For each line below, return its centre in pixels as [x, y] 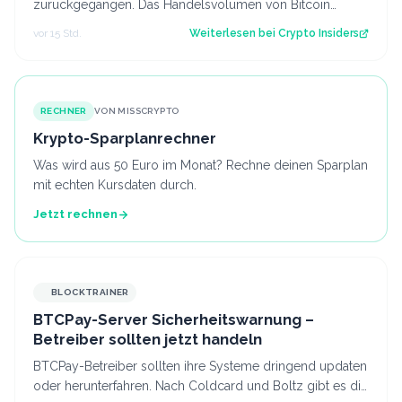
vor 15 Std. [57, 33]
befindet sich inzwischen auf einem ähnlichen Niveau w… [195, 24]
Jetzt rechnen [75, 214]
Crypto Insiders [319, 33]
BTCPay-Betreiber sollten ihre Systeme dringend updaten [200, 367]
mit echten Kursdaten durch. [115, 185]
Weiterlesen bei [234, 33]
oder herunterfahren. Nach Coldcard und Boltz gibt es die [201, 386]
